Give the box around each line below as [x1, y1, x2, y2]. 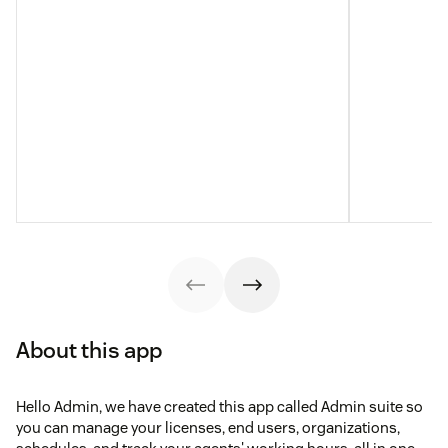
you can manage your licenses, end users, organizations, [16, 417, 400, 437]
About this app [16, 335, 162, 364]
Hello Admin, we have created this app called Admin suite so [16, 396, 423, 416]
